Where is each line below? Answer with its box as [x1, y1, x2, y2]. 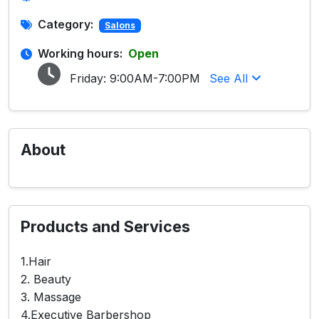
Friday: [66, 71, 110, 85]
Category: [38, 17, 93, 31]
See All [209, 71, 251, 85]
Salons [104, 20, 135, 31]
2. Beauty [21, 272, 71, 286]
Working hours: [38, 46, 122, 61]
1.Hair [21, 254, 51, 268]
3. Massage [21, 290, 81, 304]
